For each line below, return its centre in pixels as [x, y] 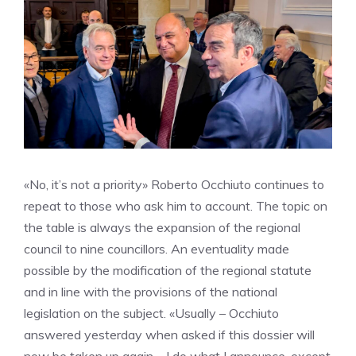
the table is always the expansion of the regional [162, 227]
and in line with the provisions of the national [151, 292]
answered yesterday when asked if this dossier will [169, 335]
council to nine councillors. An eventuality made [157, 249]
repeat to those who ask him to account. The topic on [176, 206]
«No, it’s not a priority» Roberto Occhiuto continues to [174, 184]
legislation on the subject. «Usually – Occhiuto [151, 313]
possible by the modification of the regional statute [168, 270]
